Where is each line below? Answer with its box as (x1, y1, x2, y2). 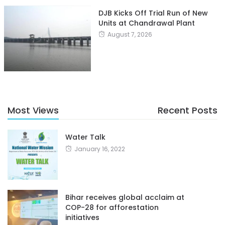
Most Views (8, 104, 59, 117)
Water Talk (65, 132, 105, 143)
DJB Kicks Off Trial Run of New (98, 8, 208, 19)
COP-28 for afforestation (65, 202, 159, 213)
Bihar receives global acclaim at (65, 192, 184, 203)
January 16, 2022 (74, 145, 125, 154)
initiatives (65, 212, 99, 223)
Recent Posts (158, 104, 217, 117)
